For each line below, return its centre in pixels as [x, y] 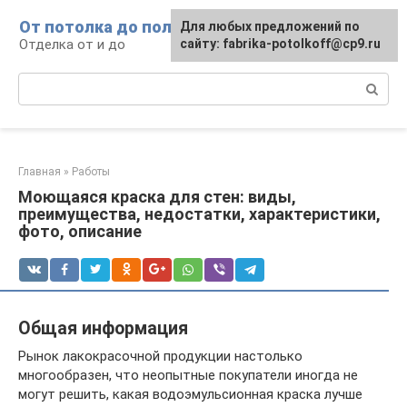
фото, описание [80, 231]
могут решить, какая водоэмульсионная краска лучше [190, 394]
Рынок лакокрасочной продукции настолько [160, 356]
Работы [91, 172]
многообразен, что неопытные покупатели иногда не [188, 375]
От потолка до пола [100, 27]
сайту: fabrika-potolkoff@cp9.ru [280, 44]
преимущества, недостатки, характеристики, [199, 214]
